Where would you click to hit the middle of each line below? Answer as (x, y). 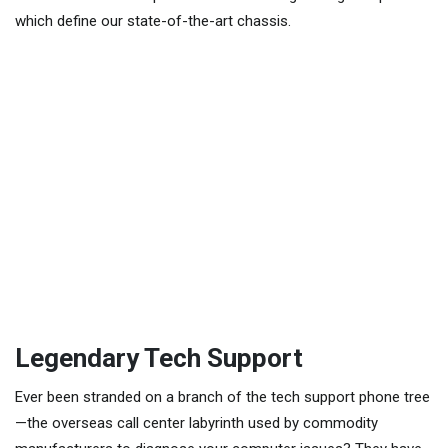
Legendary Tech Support (159, 357)
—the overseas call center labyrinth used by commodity (196, 422)
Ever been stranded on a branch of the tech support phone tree (222, 396)
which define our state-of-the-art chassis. (153, 20)
